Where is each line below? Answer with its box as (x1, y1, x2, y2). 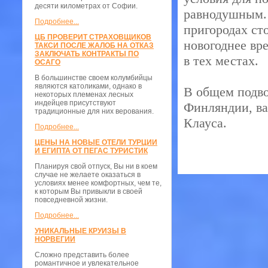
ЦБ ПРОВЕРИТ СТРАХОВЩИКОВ (35, 33, 151, 41)
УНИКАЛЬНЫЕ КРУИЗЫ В (35, 227, 126, 235)
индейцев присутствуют (35, 99, 116, 107)
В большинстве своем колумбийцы (35, 74, 153, 82)
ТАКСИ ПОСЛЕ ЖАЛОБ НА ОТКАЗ (35, 41, 154, 50)
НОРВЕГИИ (35, 235, 75, 243)
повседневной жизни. (35, 196, 108, 204)
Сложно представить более (35, 251, 129, 259)
